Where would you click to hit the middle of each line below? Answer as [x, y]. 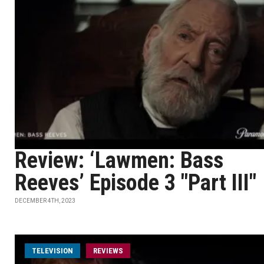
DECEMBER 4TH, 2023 [45, 201]
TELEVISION [52, 251]
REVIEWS [108, 251]
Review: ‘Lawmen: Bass [119, 160]
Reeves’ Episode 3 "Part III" [136, 183]
